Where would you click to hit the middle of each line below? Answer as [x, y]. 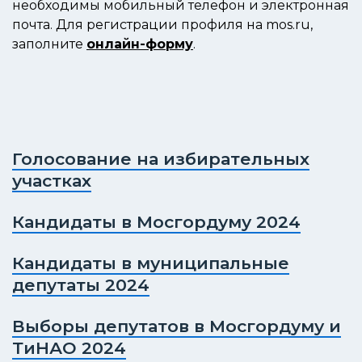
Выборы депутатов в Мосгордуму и [177, 326]
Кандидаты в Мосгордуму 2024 [156, 222]
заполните [49, 44]
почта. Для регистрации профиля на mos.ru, [162, 25]
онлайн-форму [140, 44]
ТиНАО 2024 [69, 348]
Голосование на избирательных [161, 159]
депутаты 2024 [81, 285]
